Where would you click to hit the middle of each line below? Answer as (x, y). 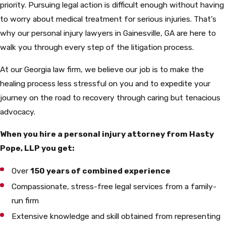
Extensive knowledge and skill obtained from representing (116, 216)
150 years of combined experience (101, 171)
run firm (25, 200)
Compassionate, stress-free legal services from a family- (114, 186)
